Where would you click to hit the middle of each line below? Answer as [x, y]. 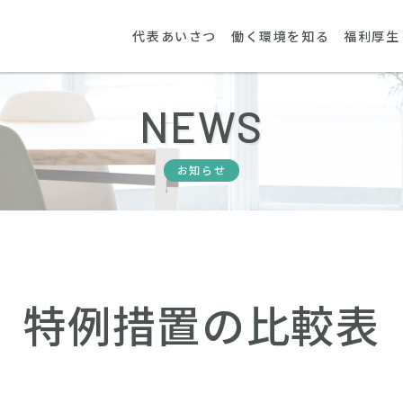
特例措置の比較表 [201, 327]
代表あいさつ [175, 36]
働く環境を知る [280, 36]
